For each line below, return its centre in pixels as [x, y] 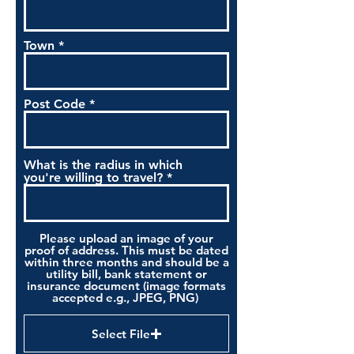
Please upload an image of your [126, 238]
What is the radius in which [103, 165]
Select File [121, 333]
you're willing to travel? [93, 177]
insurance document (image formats [126, 286]
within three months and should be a [126, 262]
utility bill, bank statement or [126, 274]
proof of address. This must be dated [126, 250]
